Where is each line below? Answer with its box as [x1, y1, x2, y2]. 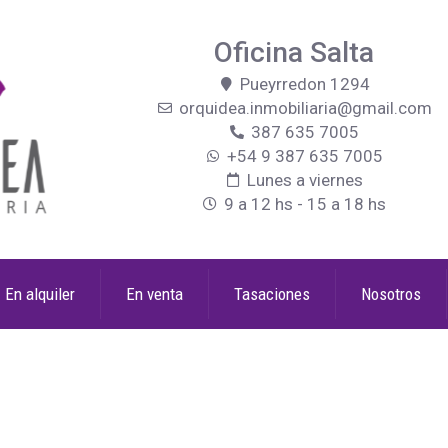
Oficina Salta [213, 36, 374, 69]
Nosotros [361, 284, 421, 304]
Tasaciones [234, 284, 310, 304]
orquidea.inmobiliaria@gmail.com [178, 98, 432, 118]
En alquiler [5, 284, 75, 304]
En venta [126, 284, 183, 304]
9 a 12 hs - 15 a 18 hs [224, 194, 387, 214]
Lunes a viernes [247, 170, 364, 190]
